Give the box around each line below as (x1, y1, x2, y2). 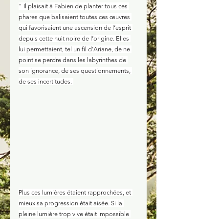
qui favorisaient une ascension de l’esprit (19, 24, 132, 31)
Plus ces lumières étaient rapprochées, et (19, 189, 132, 196)
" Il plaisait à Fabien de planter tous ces (19, 2, 129, 10)
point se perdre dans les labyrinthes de (19, 56, 128, 64)
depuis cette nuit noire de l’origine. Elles (19, 35, 131, 42)
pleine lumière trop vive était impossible (19, 210, 131, 218)
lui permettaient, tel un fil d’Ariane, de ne (19, 45, 131, 53)
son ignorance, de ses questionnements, (19, 67, 132, 74)
